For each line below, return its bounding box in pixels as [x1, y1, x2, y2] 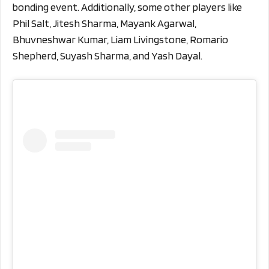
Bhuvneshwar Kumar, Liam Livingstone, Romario [13, 33, 228, 46]
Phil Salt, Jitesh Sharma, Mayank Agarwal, [13, 17, 196, 30]
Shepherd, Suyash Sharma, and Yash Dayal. [13, 49, 202, 62]
